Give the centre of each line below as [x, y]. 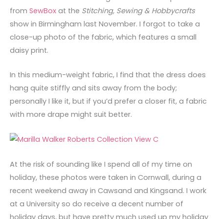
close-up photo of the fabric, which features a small [103, 37]
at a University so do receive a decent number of [97, 204]
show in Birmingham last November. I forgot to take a [105, 24]
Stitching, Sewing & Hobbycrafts [138, 11]
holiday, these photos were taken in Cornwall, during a [106, 177]
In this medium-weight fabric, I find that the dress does [108, 75]
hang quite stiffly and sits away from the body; [93, 88]
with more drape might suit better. [71, 115]
